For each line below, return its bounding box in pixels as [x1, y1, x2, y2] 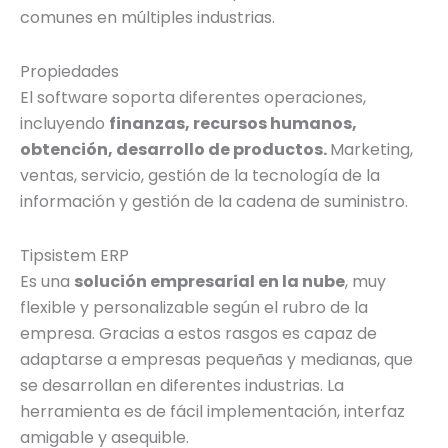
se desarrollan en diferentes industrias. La [20, 373, 344, 397]
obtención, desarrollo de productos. [20, 137, 330, 161]
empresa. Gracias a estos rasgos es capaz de [20, 321, 377, 345]
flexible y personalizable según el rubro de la [20, 295, 368, 319]
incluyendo [20, 111, 109, 135]
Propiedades [20, 59, 119, 83]
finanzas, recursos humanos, [109, 111, 357, 135]
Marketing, [330, 137, 413, 161]
